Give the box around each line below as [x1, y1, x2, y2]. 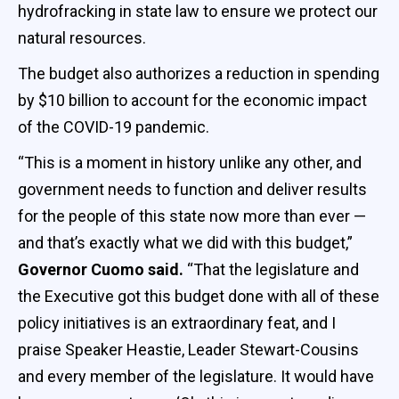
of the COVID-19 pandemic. [18, 117, 209, 136]
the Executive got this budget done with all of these [18, 286, 379, 305]
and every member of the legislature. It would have [18, 366, 374, 386]
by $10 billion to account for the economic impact [18, 90, 367, 110]
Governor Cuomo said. [18, 259, 183, 279]
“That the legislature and [183, 259, 359, 279]
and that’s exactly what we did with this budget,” [18, 232, 353, 252]
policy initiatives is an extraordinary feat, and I [18, 313, 336, 332]
